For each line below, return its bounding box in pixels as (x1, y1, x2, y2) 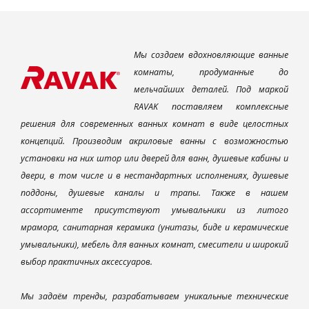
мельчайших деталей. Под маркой (134, 83, 288, 95)
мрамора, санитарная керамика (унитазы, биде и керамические (21, 221, 288, 233)
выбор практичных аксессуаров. (21, 256, 152, 268)
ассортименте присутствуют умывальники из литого (21, 204, 288, 216)
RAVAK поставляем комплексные (134, 101, 288, 112)
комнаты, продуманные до (134, 66, 288, 78)
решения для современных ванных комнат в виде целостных (21, 118, 288, 130)
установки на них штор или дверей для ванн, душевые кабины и (21, 152, 288, 164)
